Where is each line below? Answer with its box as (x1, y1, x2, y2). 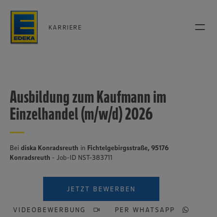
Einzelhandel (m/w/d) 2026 (10, 103, 153, 124)
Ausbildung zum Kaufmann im (10, 86, 166, 107)
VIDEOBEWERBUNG (13, 205, 86, 214)
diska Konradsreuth (21, 143, 78, 152)
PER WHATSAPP (115, 205, 175, 214)
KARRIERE (48, 23, 82, 31)
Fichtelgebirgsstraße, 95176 (87, 143, 169, 152)
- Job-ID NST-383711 (52, 153, 112, 162)
